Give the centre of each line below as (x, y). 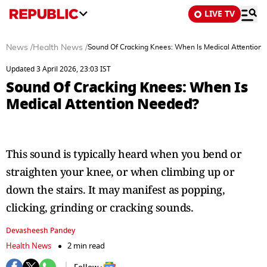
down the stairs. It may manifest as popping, (115, 190)
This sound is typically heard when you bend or (124, 154)
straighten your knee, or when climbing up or (120, 172)
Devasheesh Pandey (41, 231)
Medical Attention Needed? (103, 104)
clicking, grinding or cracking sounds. (100, 207)
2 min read (86, 246)
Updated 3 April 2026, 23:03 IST (58, 69)
